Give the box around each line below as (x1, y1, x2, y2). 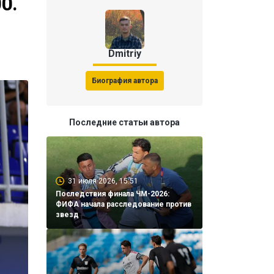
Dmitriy (108, 47, 141, 59)
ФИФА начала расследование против (56, 200, 191, 209)
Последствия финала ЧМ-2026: (56, 190, 169, 199)
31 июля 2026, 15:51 (68, 177, 138, 186)
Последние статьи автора (69, 117, 180, 127)
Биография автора (91, 76, 158, 85)
